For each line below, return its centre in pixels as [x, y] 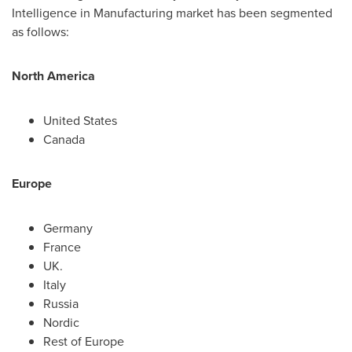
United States [80, 120]
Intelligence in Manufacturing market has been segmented [172, 13]
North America [53, 76]
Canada [64, 139]
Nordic [61, 322]
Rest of [64, 341]
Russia [61, 303]
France [62, 247]
